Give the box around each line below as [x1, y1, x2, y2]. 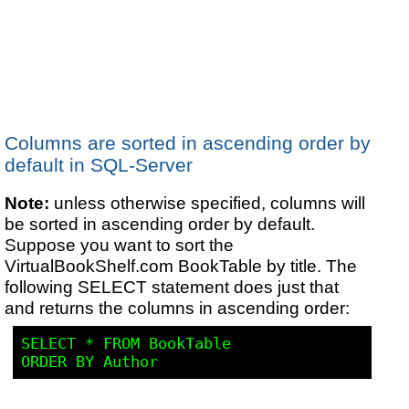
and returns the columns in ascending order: [5, 297, 355, 318]
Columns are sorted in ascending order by [5, 132, 372, 154]
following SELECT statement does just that [5, 276, 340, 297]
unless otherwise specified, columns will [49, 192, 366, 213]
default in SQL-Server [5, 154, 194, 176]
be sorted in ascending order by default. [5, 213, 316, 234]
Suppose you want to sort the [5, 234, 235, 255]
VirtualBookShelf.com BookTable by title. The [5, 255, 358, 276]
